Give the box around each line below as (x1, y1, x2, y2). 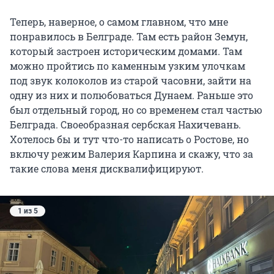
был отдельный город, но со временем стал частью (10, 103, 262, 116)
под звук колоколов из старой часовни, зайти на (10, 73, 251, 87)
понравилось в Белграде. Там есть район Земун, (10, 29, 248, 43)
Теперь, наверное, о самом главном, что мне (10, 15, 228, 28)
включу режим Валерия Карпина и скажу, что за (10, 147, 253, 160)
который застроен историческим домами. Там (10, 44, 242, 57)
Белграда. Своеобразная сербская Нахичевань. (10, 117, 241, 131)
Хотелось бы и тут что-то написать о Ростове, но (10, 132, 249, 146)
